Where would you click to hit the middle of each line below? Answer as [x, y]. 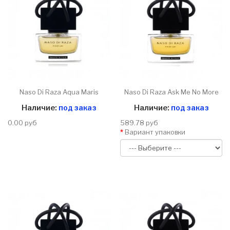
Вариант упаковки [155, 132]
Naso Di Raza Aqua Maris [59, 92]
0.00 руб [22, 123]
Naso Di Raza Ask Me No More [171, 92]
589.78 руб [139, 123]
